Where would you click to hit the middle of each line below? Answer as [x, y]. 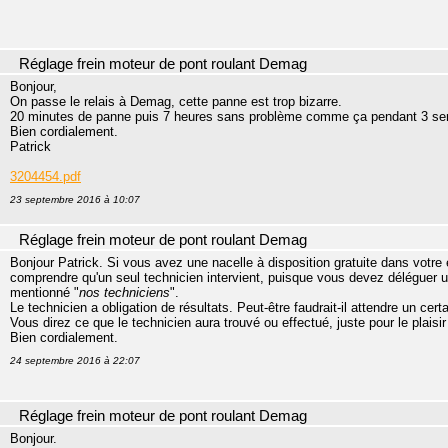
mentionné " [44, 292]
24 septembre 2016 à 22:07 [75, 360]
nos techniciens [124, 292]
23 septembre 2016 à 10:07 [75, 199]
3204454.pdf [45, 176]
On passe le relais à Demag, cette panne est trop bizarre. [176, 101]
